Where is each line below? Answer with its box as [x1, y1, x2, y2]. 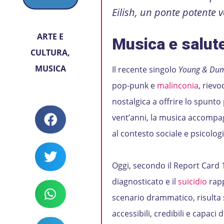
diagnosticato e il [111, 176, 178, 187]
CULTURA [30, 47, 68, 58]
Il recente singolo [111, 64, 178, 75]
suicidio [177, 176, 209, 187]
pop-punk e [111, 80, 157, 91]
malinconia [156, 80, 198, 91]
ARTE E [37, 31, 64, 42]
